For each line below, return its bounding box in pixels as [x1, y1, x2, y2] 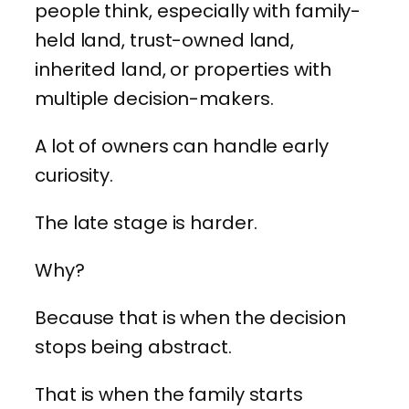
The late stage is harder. [35, 210, 257, 236]
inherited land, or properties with [35, 57, 331, 83]
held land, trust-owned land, [35, 27, 295, 54]
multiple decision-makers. [35, 86, 274, 112]
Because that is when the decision [35, 305, 346, 331]
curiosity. [35, 163, 114, 189]
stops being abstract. [35, 334, 232, 361]
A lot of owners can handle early [35, 133, 329, 160]
